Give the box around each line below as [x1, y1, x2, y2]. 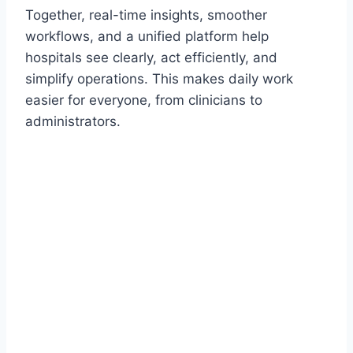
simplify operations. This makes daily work [25, 71, 293, 87]
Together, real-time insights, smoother [25, 7, 267, 24]
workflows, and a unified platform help [25, 28, 269, 45]
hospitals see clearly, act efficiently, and [25, 50, 277, 66]
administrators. [25, 113, 121, 130]
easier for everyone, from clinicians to [25, 92, 262, 109]
